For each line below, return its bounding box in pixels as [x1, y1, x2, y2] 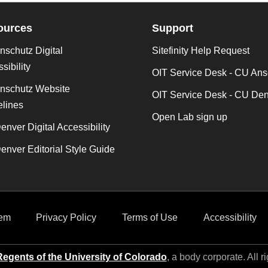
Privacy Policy [36, 212, 97, 223]
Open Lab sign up [152, 112, 227, 122]
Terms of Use [122, 212, 178, 223]
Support [152, 22, 193, 34]
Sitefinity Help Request [152, 45, 249, 56]
